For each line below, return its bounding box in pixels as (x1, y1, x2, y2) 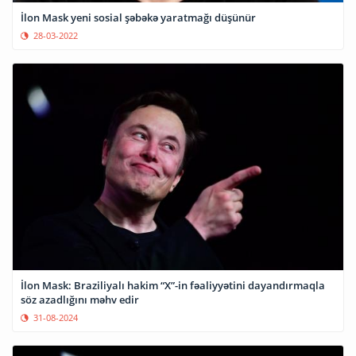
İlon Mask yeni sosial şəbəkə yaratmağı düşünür (21, 10, 256, 25)
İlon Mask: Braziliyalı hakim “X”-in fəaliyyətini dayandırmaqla (21, 278, 325, 293)
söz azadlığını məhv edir (21, 292, 139, 308)
